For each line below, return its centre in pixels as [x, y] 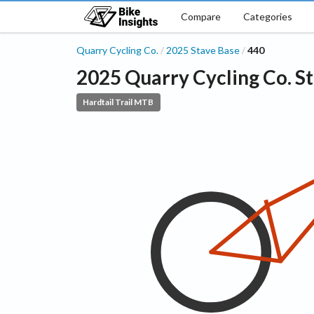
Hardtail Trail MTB [118, 102]
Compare [200, 16]
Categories [267, 16]
